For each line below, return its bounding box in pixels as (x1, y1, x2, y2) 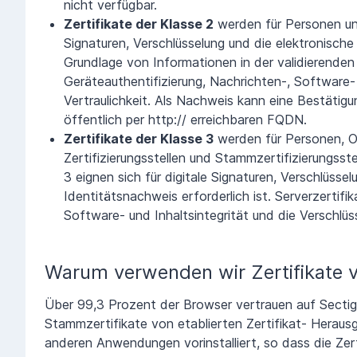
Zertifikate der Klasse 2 (64, 15, 214, 32)
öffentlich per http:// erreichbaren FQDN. (64, 111, 307, 127)
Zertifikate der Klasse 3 (64, 130, 214, 147)
